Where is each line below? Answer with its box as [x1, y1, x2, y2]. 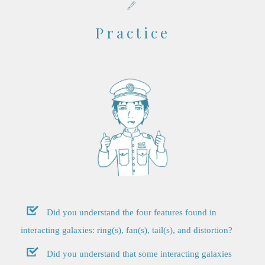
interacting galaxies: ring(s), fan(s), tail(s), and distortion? [21, 225, 232, 235]
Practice [95, 22, 170, 42]
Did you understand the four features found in [47, 207, 216, 217]
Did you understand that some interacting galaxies [47, 249, 232, 259]
